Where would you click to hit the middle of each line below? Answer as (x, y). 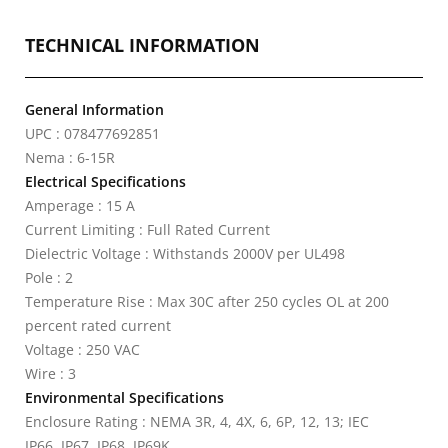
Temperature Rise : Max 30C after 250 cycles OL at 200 (207, 301)
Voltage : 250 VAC (82, 349)
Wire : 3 (50, 373)
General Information (94, 109)
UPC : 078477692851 (92, 133)
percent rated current (98, 325)
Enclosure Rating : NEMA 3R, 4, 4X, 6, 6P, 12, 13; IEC (197, 421)
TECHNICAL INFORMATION (142, 45)
